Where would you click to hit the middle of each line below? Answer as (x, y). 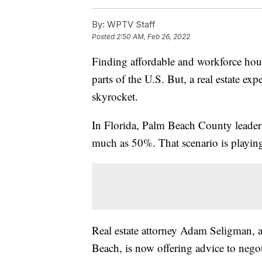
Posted (104, 36)
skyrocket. (115, 96)
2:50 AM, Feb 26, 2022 (153, 36)
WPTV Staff (130, 24)
